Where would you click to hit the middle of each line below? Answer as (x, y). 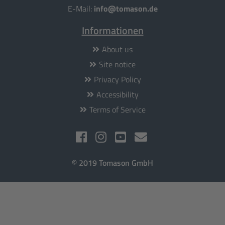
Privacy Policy (117, 79)
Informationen (113, 30)
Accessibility (117, 94)
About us (117, 49)
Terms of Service (117, 109)
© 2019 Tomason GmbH (113, 162)
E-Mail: (81, 8)
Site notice (117, 64)
